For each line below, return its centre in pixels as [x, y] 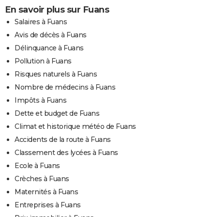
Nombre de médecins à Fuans [65, 87]
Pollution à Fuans [43, 61]
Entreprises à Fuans [48, 205]
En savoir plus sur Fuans [57, 10]
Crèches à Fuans [42, 179]
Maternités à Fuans [46, 192]
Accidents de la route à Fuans [63, 140]
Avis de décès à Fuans [51, 35]
